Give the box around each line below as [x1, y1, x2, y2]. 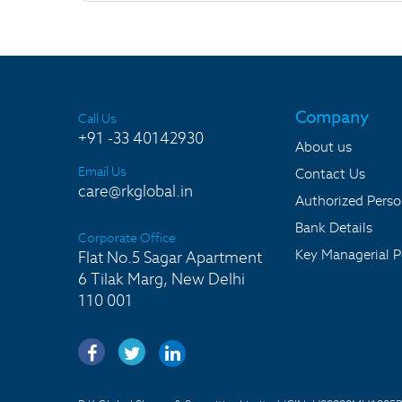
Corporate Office [78, 230, 176, 246]
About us [295, 138, 352, 155]
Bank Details [295, 219, 372, 236]
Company [295, 107, 369, 127]
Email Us [78, 163, 127, 179]
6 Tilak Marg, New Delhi [78, 269, 245, 289]
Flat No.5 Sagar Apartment [78, 248, 262, 267]
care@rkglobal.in [78, 181, 193, 201]
